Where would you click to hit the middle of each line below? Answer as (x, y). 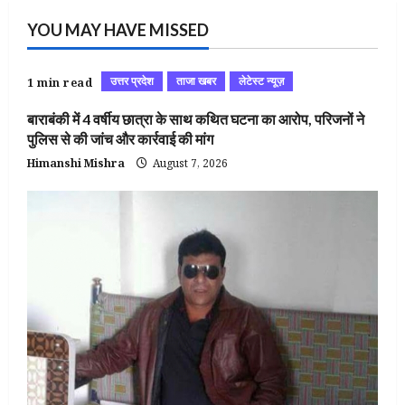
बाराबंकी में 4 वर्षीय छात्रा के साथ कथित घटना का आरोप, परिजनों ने (196, 119)
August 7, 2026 (189, 164)
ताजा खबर (196, 81)
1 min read (60, 83)
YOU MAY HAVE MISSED (118, 30)
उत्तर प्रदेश (132, 81)
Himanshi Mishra (76, 164)
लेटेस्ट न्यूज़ (261, 81)
